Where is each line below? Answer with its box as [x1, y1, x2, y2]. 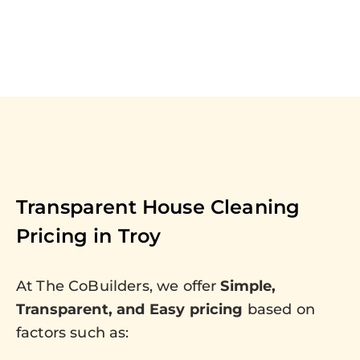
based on [243, 301, 316, 319]
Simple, [220, 277, 276, 296]
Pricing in [16, 224, 118, 248]
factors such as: [16, 324, 129, 342]
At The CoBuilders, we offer [16, 277, 221, 296]
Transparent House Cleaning [16, 195, 301, 219]
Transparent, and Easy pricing [16, 301, 243, 319]
